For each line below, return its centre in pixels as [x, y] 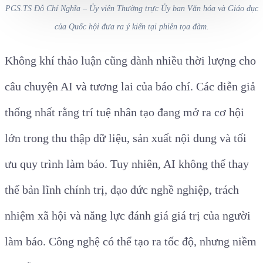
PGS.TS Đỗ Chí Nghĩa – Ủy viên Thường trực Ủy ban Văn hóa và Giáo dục [131, 9]
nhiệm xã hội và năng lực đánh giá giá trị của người [128, 216]
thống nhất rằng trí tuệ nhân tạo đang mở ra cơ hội [124, 112]
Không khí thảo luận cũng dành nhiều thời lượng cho [130, 61]
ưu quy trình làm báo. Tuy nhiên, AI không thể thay [127, 164]
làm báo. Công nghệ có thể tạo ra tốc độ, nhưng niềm [131, 242]
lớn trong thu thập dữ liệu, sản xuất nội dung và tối [126, 138]
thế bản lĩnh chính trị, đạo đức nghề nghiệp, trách [122, 190]
